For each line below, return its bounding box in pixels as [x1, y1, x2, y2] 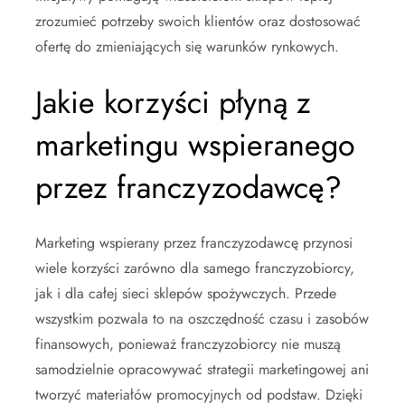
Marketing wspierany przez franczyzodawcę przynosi [35, 231, 353, 253]
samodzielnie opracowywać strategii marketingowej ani [35, 358, 369, 380]
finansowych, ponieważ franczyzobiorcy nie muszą [35, 333, 341, 354]
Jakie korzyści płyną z [35, 80, 311, 125]
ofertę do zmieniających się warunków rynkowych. [35, 35, 339, 57]
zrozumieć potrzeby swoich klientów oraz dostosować [35, 10, 361, 32]
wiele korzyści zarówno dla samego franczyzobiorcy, [35, 257, 354, 278]
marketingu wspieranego [35, 122, 355, 167]
